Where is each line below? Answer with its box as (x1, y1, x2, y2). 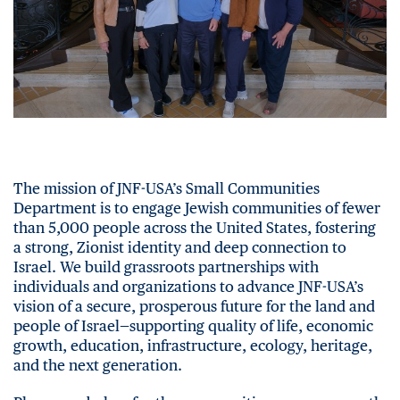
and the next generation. (13, 355, 182, 374)
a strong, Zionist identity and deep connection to (13, 237, 346, 256)
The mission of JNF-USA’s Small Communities (13, 179, 320, 197)
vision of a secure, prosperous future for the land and (13, 296, 375, 315)
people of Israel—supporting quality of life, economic (13, 316, 373, 335)
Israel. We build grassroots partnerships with (13, 257, 319, 276)
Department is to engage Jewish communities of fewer (13, 198, 380, 217)
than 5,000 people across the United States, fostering (13, 218, 376, 237)
